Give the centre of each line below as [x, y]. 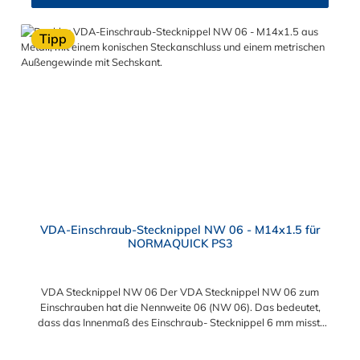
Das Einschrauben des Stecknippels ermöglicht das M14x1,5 [180, 337]
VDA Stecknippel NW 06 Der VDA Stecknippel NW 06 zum [180, 291]
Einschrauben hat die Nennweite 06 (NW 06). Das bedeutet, [180, 307]
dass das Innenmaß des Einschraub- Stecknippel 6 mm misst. [180, 322]
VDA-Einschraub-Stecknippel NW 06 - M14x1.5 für [180, 229]
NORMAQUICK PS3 [180, 243]
